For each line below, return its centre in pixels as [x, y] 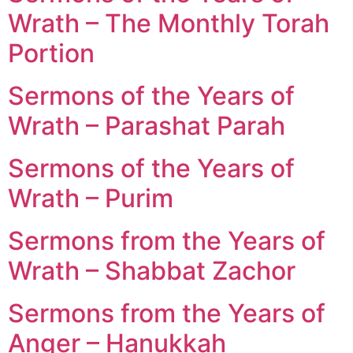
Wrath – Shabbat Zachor [152, 270]
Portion [51, 53]
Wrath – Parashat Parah [147, 125]
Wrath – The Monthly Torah [169, 23]
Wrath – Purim [91, 198]
